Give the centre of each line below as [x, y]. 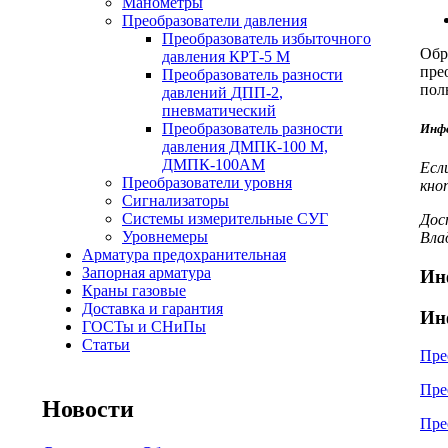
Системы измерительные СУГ [225, 218]
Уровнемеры [165, 236]
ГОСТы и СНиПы [144, 326]
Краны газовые [134, 290]
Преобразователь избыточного [266, 38]
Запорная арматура [146, 272]
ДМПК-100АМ [213, 164]
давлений [196, 92]
